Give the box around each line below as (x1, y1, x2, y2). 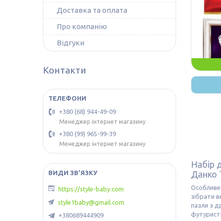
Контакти (43, 65, 86, 75)
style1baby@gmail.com (58, 199, 124, 206)
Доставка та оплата (57, 6, 127, 14)
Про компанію (57, 22, 107, 31)
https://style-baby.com (58, 185, 124, 192)
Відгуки (57, 38, 84, 47)
